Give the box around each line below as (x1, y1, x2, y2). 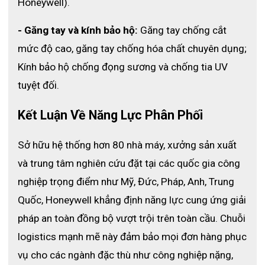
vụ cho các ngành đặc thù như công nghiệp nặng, (18, 248, 233, 261)
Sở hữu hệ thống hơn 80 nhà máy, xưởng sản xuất (18, 138, 237, 151)
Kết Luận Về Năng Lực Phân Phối (18, 107, 206, 122)
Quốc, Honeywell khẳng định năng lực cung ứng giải (18, 193, 246, 206)
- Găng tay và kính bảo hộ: (18, 24, 138, 36)
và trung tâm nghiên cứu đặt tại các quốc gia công (18, 157, 240, 169)
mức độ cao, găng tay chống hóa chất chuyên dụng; (18, 42, 247, 54)
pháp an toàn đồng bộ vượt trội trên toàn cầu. (18, 212, 220, 224)
